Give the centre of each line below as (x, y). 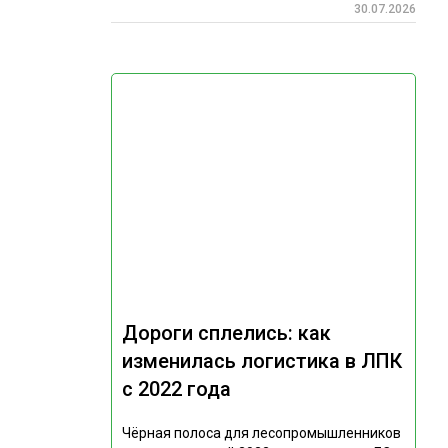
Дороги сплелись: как (226, 333)
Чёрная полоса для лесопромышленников (261, 433)
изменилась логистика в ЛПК (261, 361)
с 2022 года (176, 389)
